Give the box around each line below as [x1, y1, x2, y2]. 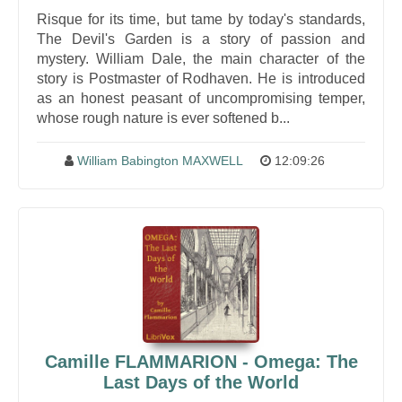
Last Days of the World [103, 372, 299, 392]
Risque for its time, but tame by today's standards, [37, 12, 365, 27]
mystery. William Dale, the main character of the [37, 51, 365, 66]
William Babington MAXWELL [76, 153, 243, 168]
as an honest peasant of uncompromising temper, [37, 91, 365, 106]
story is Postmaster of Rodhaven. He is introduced [37, 71, 365, 86]
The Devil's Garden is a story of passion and [37, 31, 365, 47]
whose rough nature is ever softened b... [37, 110, 290, 126]
